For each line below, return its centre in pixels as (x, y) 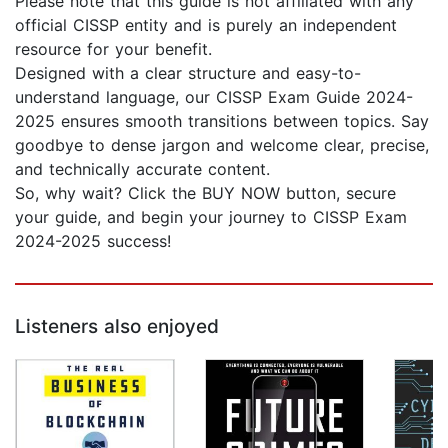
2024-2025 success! (93, 241)
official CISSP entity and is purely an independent (206, 25)
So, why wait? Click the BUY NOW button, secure (205, 193)
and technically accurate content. (142, 169)
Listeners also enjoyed (117, 327)
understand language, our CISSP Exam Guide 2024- (214, 97)
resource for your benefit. (113, 49)
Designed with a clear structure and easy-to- (188, 73)
